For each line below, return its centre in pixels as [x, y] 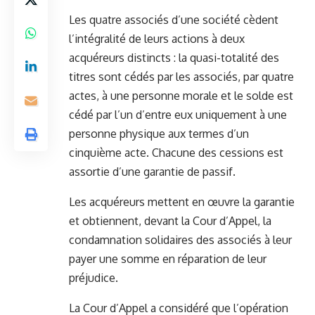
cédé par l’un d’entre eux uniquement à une [178, 115]
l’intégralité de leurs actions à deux [157, 39]
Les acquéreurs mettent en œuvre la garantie [182, 202]
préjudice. [94, 278]
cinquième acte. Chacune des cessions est [176, 153]
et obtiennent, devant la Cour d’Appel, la [170, 221]
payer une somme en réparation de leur [168, 259]
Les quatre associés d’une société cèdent [174, 20]
